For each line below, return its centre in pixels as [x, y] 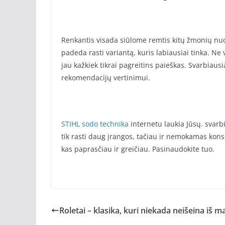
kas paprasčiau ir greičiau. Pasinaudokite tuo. [138, 149]
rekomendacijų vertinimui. [106, 78]
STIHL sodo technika [96, 124]
